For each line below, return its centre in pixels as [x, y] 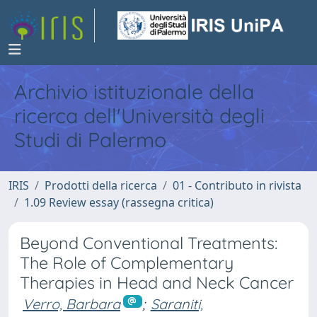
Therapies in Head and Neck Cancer [157, 283]
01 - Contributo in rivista [237, 185]
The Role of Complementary [127, 263]
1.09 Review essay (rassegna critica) [119, 202]
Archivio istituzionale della [134, 91]
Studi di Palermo [90, 139]
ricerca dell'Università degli [139, 115]
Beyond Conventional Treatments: [149, 243]
